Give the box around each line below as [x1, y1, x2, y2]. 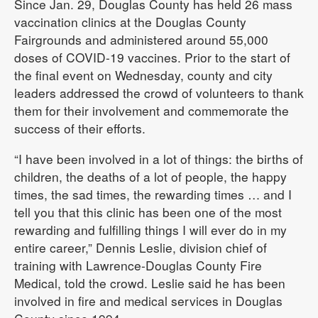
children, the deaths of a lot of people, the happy [14, 168, 287, 185]
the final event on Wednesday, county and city [14, 66, 273, 84]
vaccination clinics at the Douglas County [14, 13, 246, 31]
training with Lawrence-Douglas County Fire [14, 256, 262, 274]
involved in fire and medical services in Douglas [14, 292, 283, 309]
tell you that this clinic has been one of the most [14, 203, 282, 221]
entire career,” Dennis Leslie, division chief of [14, 238, 267, 256]
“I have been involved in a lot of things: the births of [14, 150, 303, 168]
